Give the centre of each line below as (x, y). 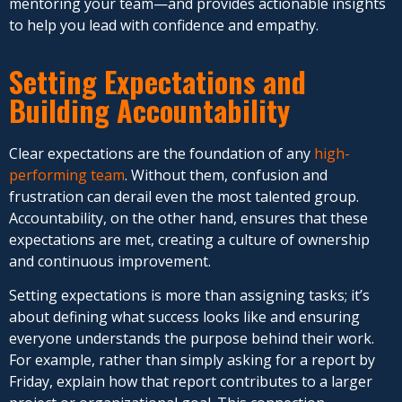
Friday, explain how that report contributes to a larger (191, 382)
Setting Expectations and (157, 81)
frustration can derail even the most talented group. (184, 196)
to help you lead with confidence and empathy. (164, 26)
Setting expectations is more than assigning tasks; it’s (189, 296)
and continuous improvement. (110, 261)
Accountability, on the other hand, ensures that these (188, 218)
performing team (67, 175)
